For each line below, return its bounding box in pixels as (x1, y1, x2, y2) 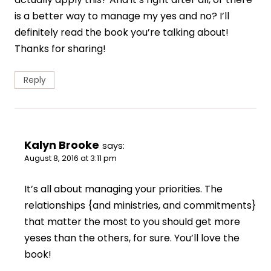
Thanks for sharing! (15, 42, 106, 56)
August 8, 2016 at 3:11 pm (24, 153, 117, 164)
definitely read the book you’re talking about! (15, 25, 229, 40)
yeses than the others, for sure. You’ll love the (24, 231, 240, 246)
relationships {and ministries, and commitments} (24, 198, 256, 213)
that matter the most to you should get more (24, 215, 240, 229)
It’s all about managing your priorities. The (24, 182, 223, 197)
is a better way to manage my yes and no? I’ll (15, 9, 229, 24)
